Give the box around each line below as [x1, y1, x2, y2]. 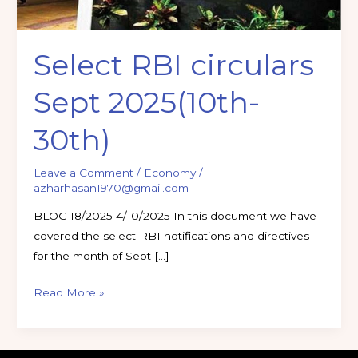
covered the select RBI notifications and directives [33, 229, 309, 243]
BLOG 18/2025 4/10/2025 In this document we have [33, 209, 316, 223]
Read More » [33, 285, 105, 299]
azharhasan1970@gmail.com [33, 181, 189, 194]
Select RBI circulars [33, 47, 314, 83]
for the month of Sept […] [33, 249, 169, 263]
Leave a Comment [33, 165, 133, 179]
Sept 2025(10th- [33, 85, 260, 121]
